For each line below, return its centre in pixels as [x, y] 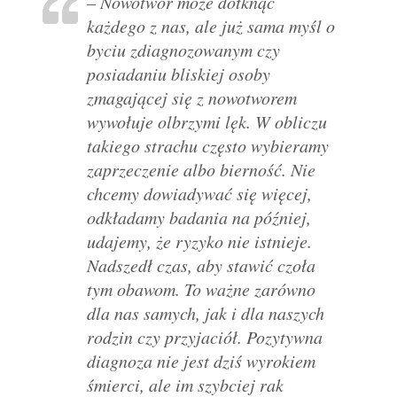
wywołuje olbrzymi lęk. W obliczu [207, 121]
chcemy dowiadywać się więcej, [199, 193]
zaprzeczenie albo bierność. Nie [201, 169]
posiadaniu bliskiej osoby [179, 73]
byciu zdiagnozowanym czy [183, 49]
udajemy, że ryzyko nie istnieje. [199, 241]
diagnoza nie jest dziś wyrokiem [201, 360]
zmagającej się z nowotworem [192, 97]
